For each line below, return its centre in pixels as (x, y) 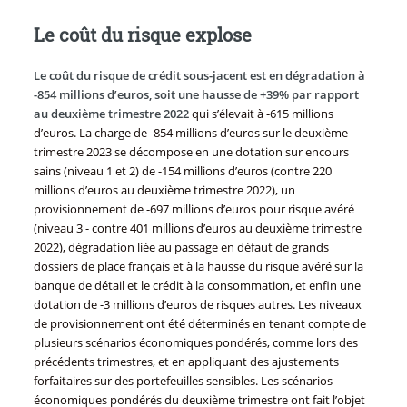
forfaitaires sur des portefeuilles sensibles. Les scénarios (183, 381)
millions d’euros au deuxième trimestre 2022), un (164, 190)
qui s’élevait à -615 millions (261, 114)
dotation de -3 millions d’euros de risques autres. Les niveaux (197, 305)
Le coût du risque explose (142, 35)
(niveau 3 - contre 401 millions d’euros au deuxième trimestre (197, 228)
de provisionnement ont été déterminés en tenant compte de (199, 324)
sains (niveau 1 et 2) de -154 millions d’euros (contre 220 (182, 171)
